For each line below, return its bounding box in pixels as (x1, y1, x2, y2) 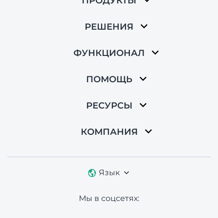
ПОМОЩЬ (86, 74, 132, 85)
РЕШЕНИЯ (85, 21, 133, 33)
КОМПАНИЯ (80, 127, 138, 138)
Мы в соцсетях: (79, 193, 139, 203)
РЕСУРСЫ (86, 100, 132, 111)
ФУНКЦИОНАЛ (73, 48, 145, 59)
